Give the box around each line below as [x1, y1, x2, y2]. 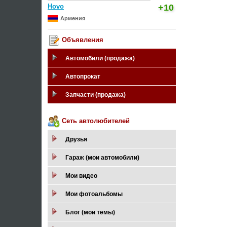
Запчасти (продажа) [65, 91, 126, 98]
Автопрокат [65, 73, 100, 80]
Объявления [60, 36, 103, 44]
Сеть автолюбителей [60, 117, 130, 125]
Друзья [65, 136, 87, 143]
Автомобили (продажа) [65, 55, 135, 62]
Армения [60, 15, 85, 21]
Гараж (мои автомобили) [65, 154, 139, 161]
